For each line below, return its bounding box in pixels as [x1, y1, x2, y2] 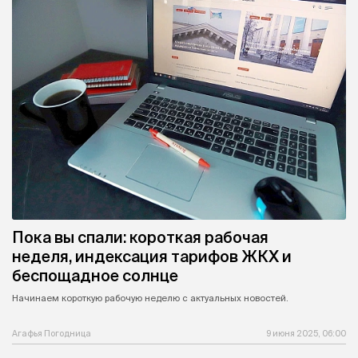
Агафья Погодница [12, 328, 91, 339]
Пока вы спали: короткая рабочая [12, 229, 268, 246]
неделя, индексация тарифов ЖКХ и [12, 248, 292, 265]
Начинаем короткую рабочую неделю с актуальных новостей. [12, 293, 288, 303]
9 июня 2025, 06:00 [266, 328, 346, 339]
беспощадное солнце [12, 267, 178, 284]
